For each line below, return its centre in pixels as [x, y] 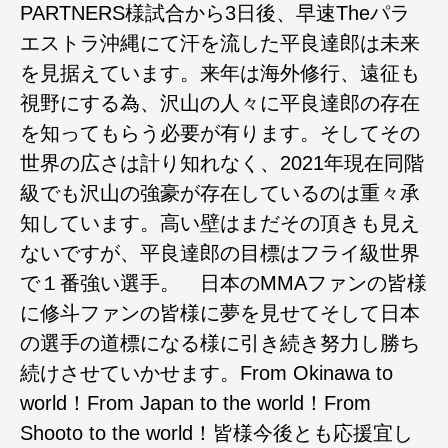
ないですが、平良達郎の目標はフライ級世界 [220, 253]
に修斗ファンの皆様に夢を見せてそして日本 [220, 313]
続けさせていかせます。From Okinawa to [206, 373]
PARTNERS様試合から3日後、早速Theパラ [215, 13]
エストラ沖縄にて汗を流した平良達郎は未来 [220, 43]
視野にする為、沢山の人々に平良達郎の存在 [220, 103]
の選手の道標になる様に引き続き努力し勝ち [220, 343]
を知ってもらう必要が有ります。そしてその [220, 133]
